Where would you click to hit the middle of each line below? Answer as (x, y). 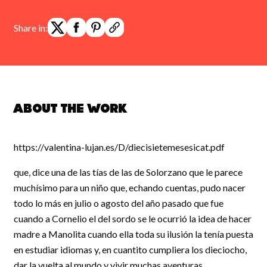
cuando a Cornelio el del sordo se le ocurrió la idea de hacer (133, 218)
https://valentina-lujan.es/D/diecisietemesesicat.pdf (119, 147)
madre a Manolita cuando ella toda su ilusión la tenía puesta (133, 234)
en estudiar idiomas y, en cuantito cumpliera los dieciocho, (130, 249)
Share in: (31, 27)
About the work (71, 110)
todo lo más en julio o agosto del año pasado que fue (119, 203)
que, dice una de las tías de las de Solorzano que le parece (128, 172)
